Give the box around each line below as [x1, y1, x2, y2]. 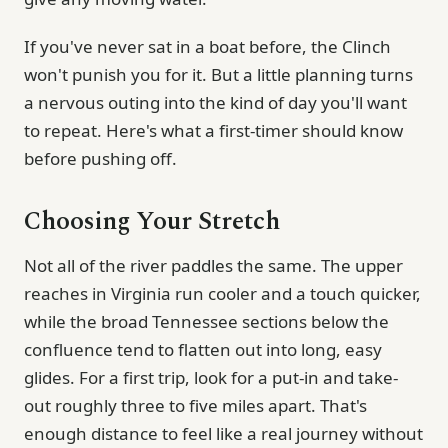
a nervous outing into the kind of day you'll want [24, 90, 407, 114]
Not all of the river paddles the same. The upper [24, 253, 403, 277]
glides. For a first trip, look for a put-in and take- [24, 365, 398, 389]
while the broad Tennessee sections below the [24, 309, 389, 333]
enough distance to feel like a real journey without [24, 421, 423, 445]
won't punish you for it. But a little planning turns [24, 62, 413, 86]
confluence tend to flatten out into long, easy [24, 337, 382, 361]
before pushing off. [24, 146, 177, 170]
